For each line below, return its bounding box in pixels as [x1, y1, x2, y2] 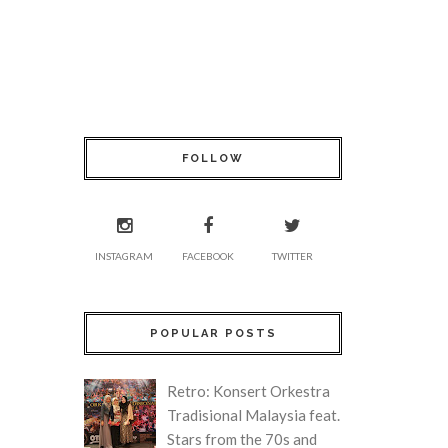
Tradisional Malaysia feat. [167, 406, 340, 425]
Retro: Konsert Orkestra [167, 382, 330, 401]
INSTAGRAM [95, 249, 154, 262]
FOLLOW [182, 151, 244, 165]
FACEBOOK [182, 249, 235, 262]
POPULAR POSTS [149, 326, 277, 340]
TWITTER [271, 249, 313, 262]
